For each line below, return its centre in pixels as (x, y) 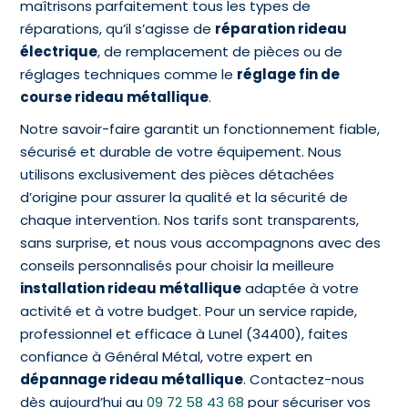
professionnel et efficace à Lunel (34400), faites (184, 334)
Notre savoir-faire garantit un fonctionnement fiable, (200, 129)
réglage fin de (289, 75)
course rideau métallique (115, 97)
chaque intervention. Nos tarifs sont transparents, (190, 220)
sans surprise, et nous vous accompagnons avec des (201, 243)
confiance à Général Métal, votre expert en (167, 357)
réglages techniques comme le (129, 75)
